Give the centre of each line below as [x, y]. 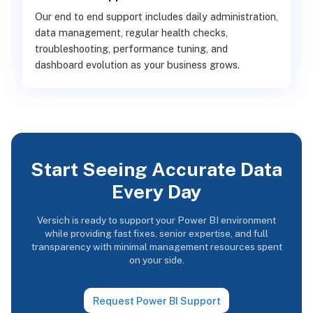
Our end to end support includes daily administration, [156, 16]
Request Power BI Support [156, 300]
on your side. [156, 260]
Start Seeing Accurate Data [156, 169]
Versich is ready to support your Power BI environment [156, 220]
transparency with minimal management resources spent [156, 247]
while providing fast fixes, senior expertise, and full [156, 234]
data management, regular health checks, [131, 32]
